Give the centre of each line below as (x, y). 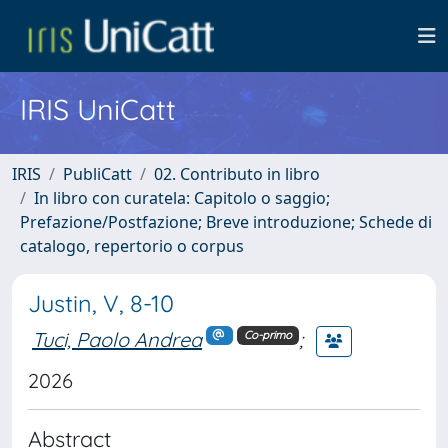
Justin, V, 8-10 (101, 303)
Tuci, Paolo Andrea (117, 339)
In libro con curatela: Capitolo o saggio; (182, 198)
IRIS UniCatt (98, 109)
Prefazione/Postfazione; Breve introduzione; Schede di (226, 222)
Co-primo (267, 335)
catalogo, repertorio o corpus (132, 246)
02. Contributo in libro (237, 174)
